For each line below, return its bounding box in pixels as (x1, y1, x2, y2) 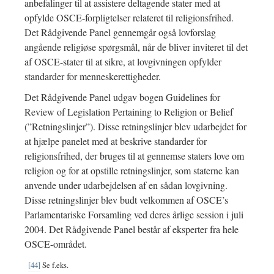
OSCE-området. (24, 237, 87, 251)
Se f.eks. (40, 259, 69, 270)
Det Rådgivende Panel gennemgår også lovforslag (24, 26, 216, 39)
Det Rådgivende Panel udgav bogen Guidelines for (24, 91, 220, 104)
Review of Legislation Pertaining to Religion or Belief (24, 105, 233, 119)
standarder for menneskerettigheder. (24, 70, 161, 83)
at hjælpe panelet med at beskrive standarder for (24, 135, 207, 148)
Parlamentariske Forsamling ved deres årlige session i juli (24, 208, 243, 221)
